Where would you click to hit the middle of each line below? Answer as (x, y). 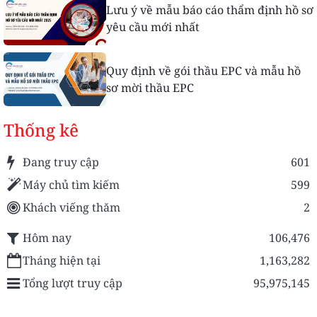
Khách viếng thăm (71, 207)
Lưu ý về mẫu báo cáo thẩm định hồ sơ (209, 10)
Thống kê (41, 129)
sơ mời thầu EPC (150, 87)
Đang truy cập (61, 162)
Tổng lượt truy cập (73, 283)
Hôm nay (47, 237)
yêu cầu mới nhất (152, 27)
